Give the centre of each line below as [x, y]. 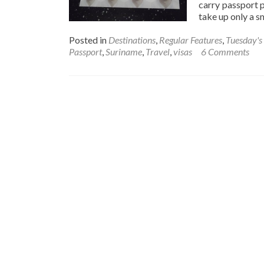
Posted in [89, 40]
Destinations [132, 40]
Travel [158, 52]
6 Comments [225, 52]
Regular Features [191, 40]
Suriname [124, 52]
